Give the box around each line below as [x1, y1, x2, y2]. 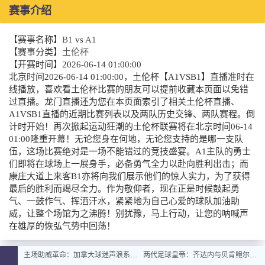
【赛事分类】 [9, 47, 62, 57]
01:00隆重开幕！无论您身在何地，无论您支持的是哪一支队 [9, 134, 243, 144]
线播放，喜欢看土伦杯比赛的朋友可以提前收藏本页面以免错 [9, 85, 248, 94]
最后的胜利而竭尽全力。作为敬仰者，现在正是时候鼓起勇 [9, 184, 240, 193]
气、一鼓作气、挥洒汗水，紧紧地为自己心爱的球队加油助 [9, 196, 240, 206]
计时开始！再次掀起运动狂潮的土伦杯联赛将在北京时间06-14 [9, 122, 253, 131]
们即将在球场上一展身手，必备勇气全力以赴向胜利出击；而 [9, 159, 248, 169]
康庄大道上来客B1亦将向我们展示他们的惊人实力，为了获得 [9, 172, 250, 181]
